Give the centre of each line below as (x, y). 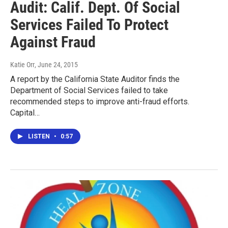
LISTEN (40, 137)
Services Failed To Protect (89, 25)
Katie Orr (22, 65)
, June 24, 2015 (56, 65)
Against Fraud (53, 42)
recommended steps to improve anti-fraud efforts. (100, 102)
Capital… (25, 113)
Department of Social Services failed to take (89, 91)
